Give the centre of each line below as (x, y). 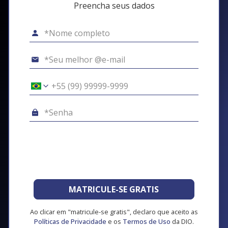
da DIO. (182, 222)
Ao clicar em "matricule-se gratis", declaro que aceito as (114, 212)
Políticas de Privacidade (70, 222)
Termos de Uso (147, 222)
